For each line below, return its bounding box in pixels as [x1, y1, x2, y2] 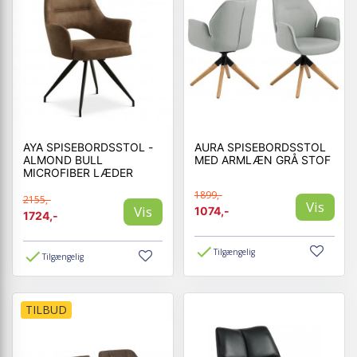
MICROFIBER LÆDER [22, 165, 133, 179]
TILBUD [25, 302, 67, 317]
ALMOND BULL [22, 152, 103, 167]
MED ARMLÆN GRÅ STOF [300, 152, 331, 167]
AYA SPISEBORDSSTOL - [22, 139, 153, 154]
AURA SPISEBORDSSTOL [194, 139, 326, 154]
